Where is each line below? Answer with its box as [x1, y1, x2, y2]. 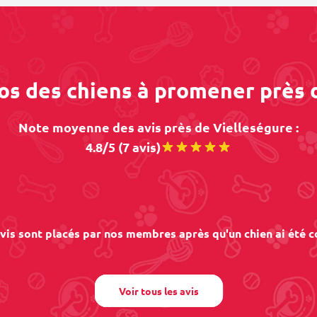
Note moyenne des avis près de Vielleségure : [18, 119, 299, 135]
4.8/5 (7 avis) [86, 139, 161, 155]
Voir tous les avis [118, 284, 199, 297]
